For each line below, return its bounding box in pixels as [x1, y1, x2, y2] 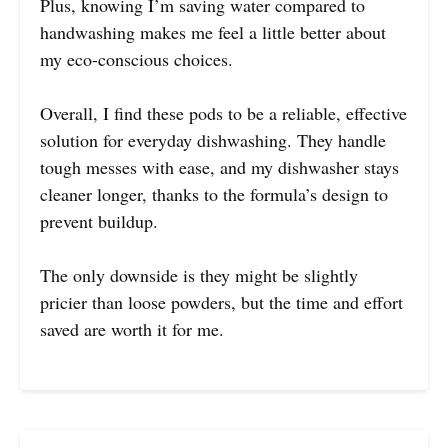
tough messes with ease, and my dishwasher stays [40, 154, 399, 179]
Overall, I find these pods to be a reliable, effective [40, 100, 407, 125]
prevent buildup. [40, 208, 158, 233]
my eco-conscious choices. [40, 46, 233, 71]
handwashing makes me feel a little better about [40, 19, 386, 44]
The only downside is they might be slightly [40, 262, 358, 287]
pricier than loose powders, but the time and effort [40, 289, 403, 314]
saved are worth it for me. [40, 316, 224, 341]
